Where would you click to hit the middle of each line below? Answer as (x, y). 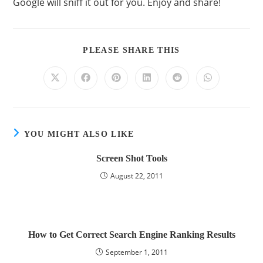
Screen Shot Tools (131, 159)
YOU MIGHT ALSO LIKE (79, 134)
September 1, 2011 (136, 252)
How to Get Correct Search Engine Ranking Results (131, 235)
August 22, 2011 (136, 176)
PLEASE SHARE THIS (131, 50)
